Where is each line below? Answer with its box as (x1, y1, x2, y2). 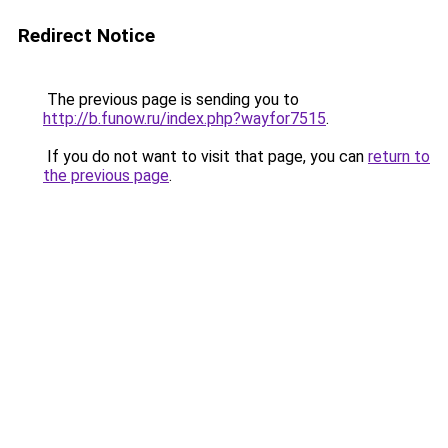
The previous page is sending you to (43, 90, 299, 109)
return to (368, 147, 430, 166)
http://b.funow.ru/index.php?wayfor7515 (43, 109, 326, 128)
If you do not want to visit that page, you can (43, 147, 368, 166)
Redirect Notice (18, 24, 155, 47)
